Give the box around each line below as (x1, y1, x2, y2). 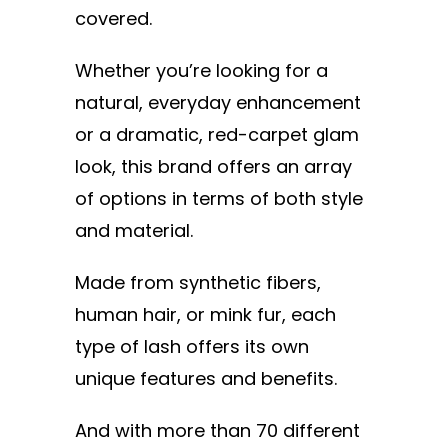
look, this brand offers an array (75, 153, 352, 179)
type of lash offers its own (75, 333, 309, 359)
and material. (75, 217, 193, 243)
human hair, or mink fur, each (75, 301, 336, 327)
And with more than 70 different (75, 417, 360, 443)
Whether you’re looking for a (75, 57, 328, 83)
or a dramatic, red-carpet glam (75, 121, 359, 147)
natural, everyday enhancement (75, 89, 361, 115)
